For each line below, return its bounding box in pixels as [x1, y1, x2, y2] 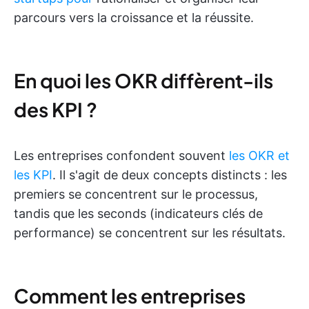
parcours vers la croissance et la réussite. [14, 10, 254, 25]
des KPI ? [14, 97, 97, 121]
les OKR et [229, 148, 290, 163]
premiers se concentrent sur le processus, [14, 187, 258, 201]
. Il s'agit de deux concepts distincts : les [52, 168, 287, 182]
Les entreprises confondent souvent [14, 148, 229, 163]
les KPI [14, 168, 52, 182]
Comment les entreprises [14, 283, 246, 308]
